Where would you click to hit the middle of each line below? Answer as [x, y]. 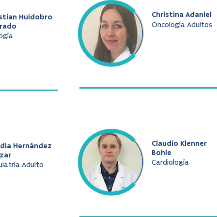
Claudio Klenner [179, 144]
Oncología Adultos [182, 25]
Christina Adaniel [182, 15]
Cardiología [170, 163]
